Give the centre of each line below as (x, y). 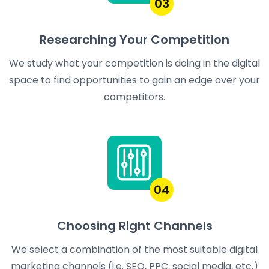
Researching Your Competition (134, 40)
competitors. (134, 97)
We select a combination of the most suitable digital (134, 250)
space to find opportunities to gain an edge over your (134, 80)
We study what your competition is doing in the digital (134, 64)
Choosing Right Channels (134, 226)
